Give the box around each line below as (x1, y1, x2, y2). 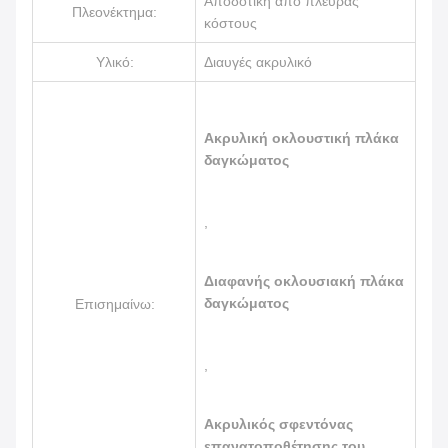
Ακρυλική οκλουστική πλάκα (204, 130, 399, 146)
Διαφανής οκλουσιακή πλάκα (204, 273, 404, 289)
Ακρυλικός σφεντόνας (204, 416, 353, 432)
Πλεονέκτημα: (72, 4, 157, 20)
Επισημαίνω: (74, 296, 155, 312)
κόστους (204, 15, 257, 31)
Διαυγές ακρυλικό (204, 54, 312, 70)
